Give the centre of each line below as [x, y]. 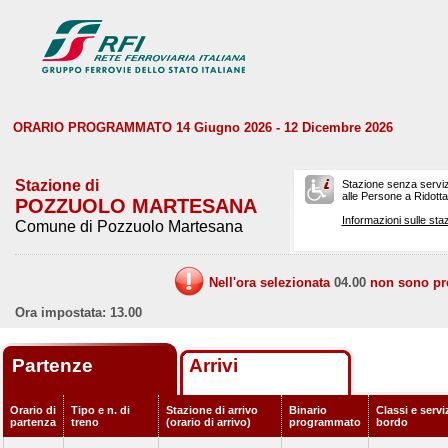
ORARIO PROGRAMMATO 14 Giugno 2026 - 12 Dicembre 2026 [203, 127]
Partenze [55, 365]
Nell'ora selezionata [271, 282]
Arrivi [213, 365]
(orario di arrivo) [208, 422]
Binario [308, 410]
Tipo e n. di [100, 410]
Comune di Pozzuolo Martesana [129, 226]
